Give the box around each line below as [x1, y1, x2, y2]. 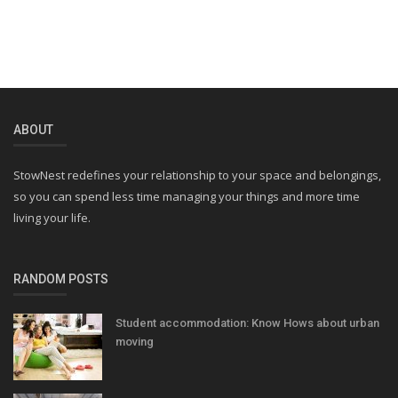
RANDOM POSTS [13, 271, 108, 286]
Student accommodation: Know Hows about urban [115, 315, 379, 330]
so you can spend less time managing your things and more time [13, 187, 360, 204]
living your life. [13, 209, 91, 226]
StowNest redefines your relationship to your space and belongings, [13, 166, 381, 183]
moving [115, 334, 154, 348]
